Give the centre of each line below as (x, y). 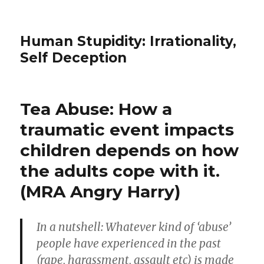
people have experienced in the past (129, 243)
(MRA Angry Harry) (100, 192)
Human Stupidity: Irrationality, (128, 41)
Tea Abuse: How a (96, 109)
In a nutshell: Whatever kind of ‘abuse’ (134, 227)
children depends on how (130, 150)
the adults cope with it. (120, 171)
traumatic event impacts (127, 130)
